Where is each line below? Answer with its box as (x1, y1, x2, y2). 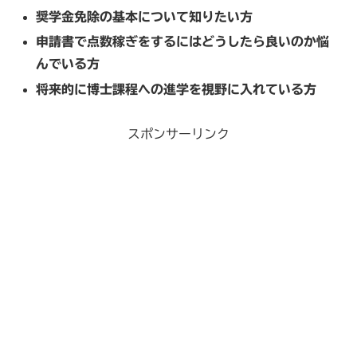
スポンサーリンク (127, 127, 229, 141)
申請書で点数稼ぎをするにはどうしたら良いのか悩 (36, 35, 330, 49)
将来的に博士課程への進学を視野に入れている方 (36, 82, 317, 96)
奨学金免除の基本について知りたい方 (36, 10, 253, 24)
